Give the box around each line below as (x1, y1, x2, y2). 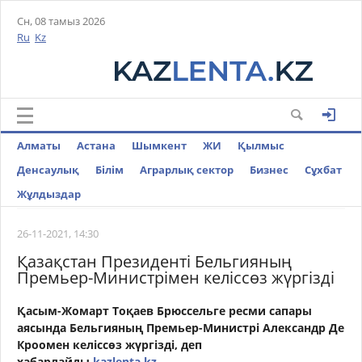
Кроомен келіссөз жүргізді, (17, 337, 181, 352)
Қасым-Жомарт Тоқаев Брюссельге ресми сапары (17, 303, 312, 318)
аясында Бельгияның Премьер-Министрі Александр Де (17, 320, 344, 335)
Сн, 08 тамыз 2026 (17, 14, 105, 28)
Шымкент (132, 138, 187, 153)
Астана (77, 138, 116, 153)
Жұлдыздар (17, 187, 81, 201)
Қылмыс (238, 138, 284, 153)
